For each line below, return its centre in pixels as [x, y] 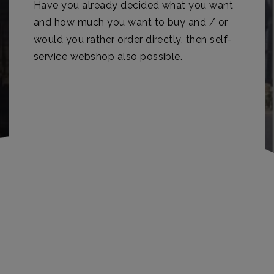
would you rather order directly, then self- [133, 39]
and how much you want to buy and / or [131, 22]
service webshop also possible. [108, 57]
